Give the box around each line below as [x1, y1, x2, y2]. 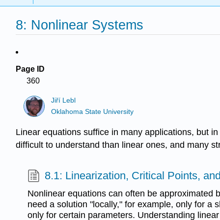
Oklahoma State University [51, 108, 134, 115]
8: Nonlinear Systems [16, 17, 143, 33]
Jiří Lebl [51, 97, 76, 105]
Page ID [16, 65, 45, 73]
